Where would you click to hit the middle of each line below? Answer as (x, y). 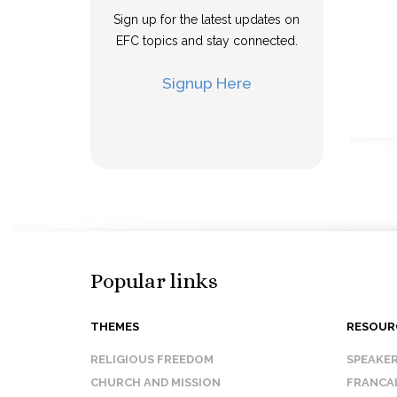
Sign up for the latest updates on (207, 19)
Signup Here (206, 83)
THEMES (115, 327)
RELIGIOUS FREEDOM (152, 359)
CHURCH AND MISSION (156, 382)
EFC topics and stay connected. (206, 41)
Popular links (154, 281)
